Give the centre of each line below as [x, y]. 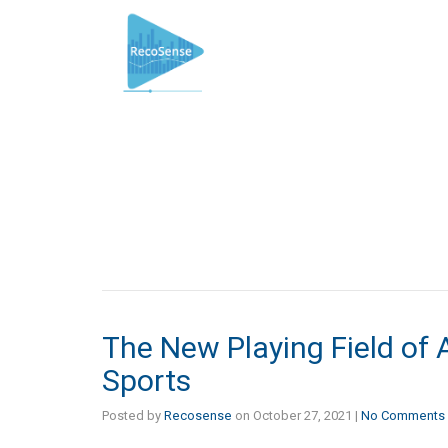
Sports [146, 380]
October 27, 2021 [302, 415]
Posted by [133, 415]
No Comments [403, 415]
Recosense [198, 415]
